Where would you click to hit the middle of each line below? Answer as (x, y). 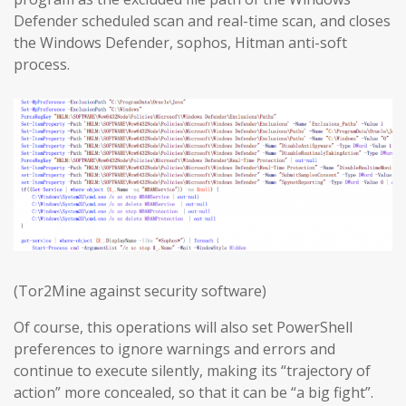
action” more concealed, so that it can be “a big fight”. (193, 393)
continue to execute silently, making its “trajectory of (192, 371)
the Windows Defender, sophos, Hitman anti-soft (180, 42)
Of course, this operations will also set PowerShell (183, 328)
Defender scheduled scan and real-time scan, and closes (202, 20)
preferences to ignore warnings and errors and (174, 349)
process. (42, 64)
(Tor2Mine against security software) (140, 291)
